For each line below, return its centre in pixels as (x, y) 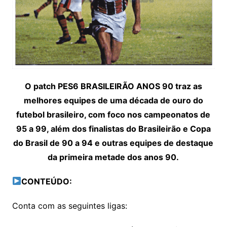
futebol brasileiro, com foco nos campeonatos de (113, 114)
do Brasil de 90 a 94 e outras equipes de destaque (113, 143)
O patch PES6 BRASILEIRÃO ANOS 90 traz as (113, 86)
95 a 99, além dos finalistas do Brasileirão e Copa (113, 128)
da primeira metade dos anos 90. (113, 157)
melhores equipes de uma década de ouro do (113, 100)
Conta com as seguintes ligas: (69, 205)
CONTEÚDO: (47, 181)
